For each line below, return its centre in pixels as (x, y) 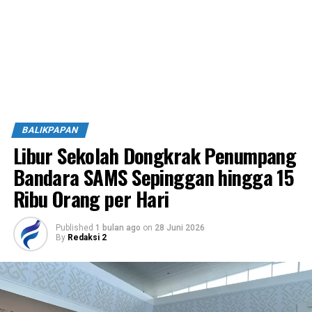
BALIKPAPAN (50, 130)
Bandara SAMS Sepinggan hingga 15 (154, 177)
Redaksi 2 (87, 237)
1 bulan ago (118, 227)
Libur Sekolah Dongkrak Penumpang (155, 155)
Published (74, 227)
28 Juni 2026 (179, 227)
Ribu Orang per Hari (91, 198)
